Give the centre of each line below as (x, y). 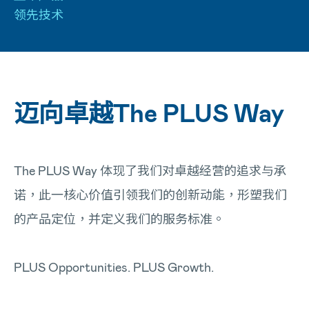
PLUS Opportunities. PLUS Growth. (114, 267)
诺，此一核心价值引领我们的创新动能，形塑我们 (150, 195)
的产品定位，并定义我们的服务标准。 (119, 219)
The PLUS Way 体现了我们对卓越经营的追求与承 (150, 170)
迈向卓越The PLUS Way (149, 112)
